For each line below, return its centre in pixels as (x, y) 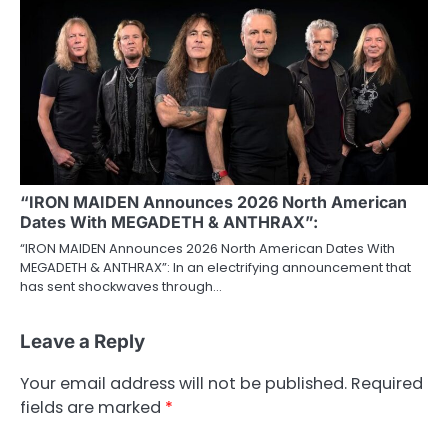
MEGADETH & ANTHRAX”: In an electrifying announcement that (215, 267)
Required (387, 383)
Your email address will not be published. (183, 383)
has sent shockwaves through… (121, 286)
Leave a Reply (82, 341)
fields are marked (92, 407)
